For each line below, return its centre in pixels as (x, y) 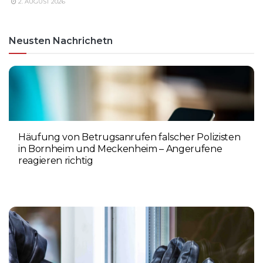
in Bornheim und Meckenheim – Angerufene (120, 149)
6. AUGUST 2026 (48, 178)
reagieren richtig (56, 160)
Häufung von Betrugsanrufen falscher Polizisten (129, 137)
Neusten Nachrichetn (61, 41)
